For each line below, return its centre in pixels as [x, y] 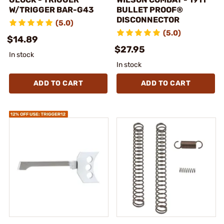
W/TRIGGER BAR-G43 [51, 9]
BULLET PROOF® [150, 9]
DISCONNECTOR [148, 19]
